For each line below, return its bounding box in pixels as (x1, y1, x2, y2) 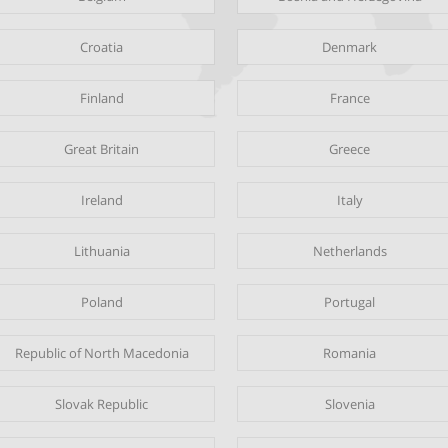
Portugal (324, 293, 376, 312)
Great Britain (64, 140, 140, 159)
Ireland (80, 191, 123, 210)
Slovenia (324, 395, 375, 414)
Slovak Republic (55, 395, 149, 414)
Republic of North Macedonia (14, 344, 189, 363)
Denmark (322, 38, 378, 57)
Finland (79, 89, 124, 108)
